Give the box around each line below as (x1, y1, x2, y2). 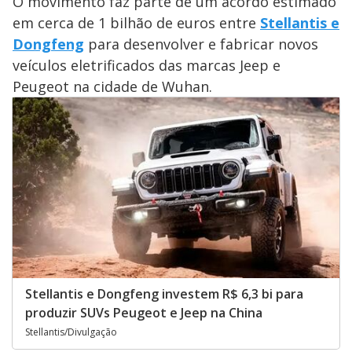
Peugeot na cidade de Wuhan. (13, 77, 212, 96)
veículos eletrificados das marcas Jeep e (13, 56, 280, 75)
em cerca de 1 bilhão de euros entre (13, 13, 260, 32)
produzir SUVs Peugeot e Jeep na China (25, 303, 262, 321)
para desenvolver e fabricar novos (84, 35, 318, 53)
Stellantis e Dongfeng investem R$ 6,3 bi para (25, 284, 303, 302)
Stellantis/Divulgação (25, 324, 117, 339)
